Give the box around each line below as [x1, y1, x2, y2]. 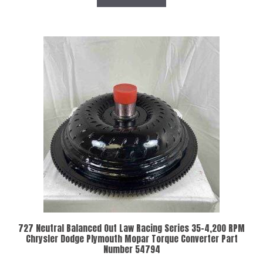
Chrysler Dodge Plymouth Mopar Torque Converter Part [25, 232, 238, 245]
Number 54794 [103, 242, 160, 256]
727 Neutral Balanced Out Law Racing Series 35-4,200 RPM [18, 221, 245, 235]
